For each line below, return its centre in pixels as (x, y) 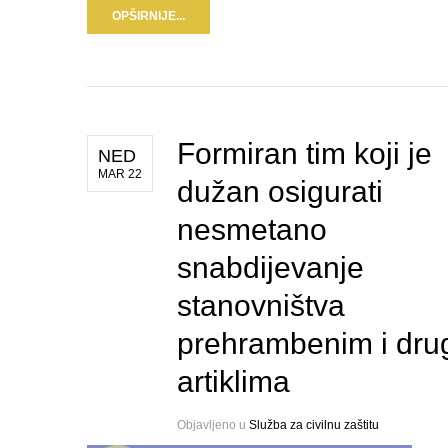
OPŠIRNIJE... (148, 16)
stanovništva (261, 306)
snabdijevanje (270, 268)
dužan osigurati (280, 192)
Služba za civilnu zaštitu (314, 425)
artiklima (233, 382)
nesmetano (252, 230)
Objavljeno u (213, 425)
